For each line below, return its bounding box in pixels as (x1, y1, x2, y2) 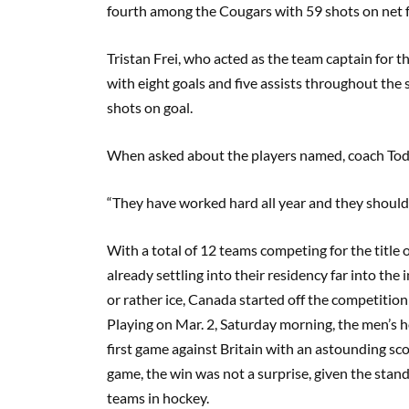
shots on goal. (107, 98, 195, 116)
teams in (107, 388, 163, 406)
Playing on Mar (107, 314, 201, 332)
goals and (170, 73, 235, 91)
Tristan (107, 48, 153, 67)
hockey (163, 388, 206, 406)
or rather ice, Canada (107, 289, 239, 308)
